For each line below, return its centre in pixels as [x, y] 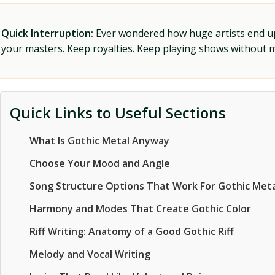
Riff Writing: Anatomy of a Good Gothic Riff [132, 231]
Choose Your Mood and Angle [100, 163]
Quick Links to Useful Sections [118, 113]
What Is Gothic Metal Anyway [99, 141]
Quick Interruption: [47, 33]
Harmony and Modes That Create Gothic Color [140, 209]
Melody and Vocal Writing [90, 254]
